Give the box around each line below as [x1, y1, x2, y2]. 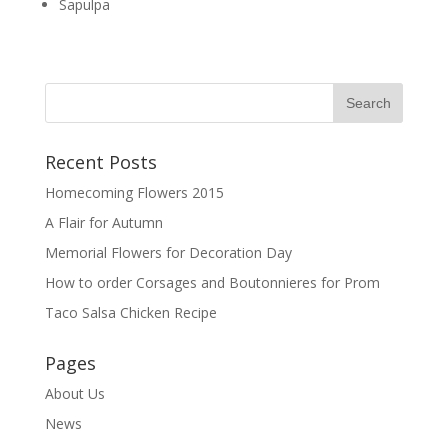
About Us [44, 384, 105, 403]
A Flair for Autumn [44, 213, 163, 232]
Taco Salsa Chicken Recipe [44, 303, 217, 322]
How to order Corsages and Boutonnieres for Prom [44, 273, 380, 292]
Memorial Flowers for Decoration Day [44, 243, 292, 262]
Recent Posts [44, 150, 157, 174]
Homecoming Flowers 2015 [44, 183, 224, 202]
